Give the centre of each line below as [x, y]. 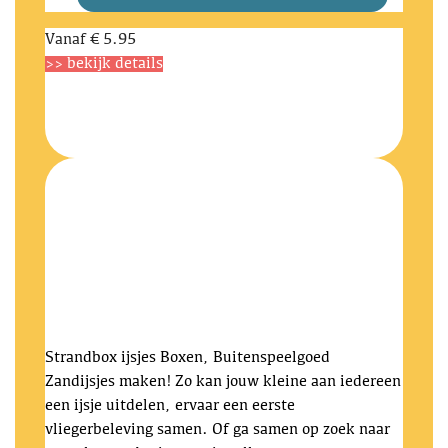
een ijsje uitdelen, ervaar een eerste [170, 406]
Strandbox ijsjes [100, 358]
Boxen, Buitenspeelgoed [245, 358]
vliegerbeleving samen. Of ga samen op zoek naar [217, 430]
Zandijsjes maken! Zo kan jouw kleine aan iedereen [223, 382]
